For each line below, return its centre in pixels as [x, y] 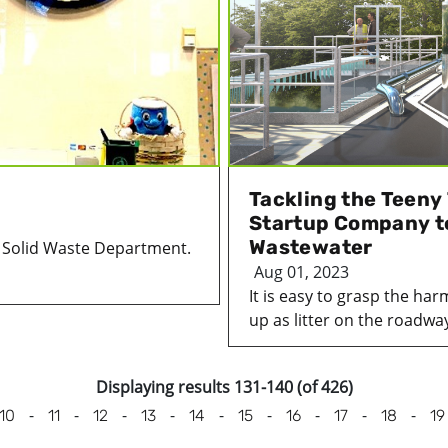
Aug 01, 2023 [301, 271]
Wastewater [311, 246]
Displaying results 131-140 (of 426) [224, 386]
